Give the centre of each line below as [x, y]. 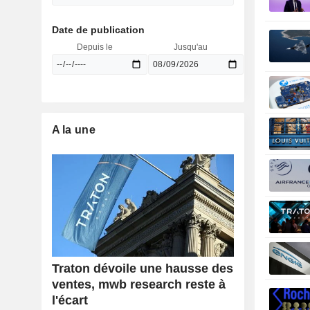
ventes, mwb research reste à [138, 285]
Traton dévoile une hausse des [142, 269]
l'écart [70, 301]
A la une [73, 130]
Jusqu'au [191, 47]
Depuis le [94, 47]
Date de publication [98, 30]
